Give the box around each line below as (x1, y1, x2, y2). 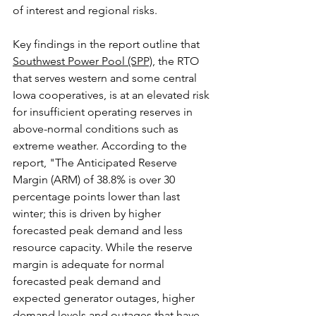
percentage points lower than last (13, 189, 183, 203)
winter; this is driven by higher (13, 206, 164, 220)
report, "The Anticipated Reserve (13, 155, 180, 169)
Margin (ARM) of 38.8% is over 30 (13, 172, 178, 186)
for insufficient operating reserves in (13, 104, 195, 119)
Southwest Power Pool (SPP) (13, 54, 152, 68)
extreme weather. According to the (13, 138, 190, 152)
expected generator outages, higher (13, 291, 197, 305)
